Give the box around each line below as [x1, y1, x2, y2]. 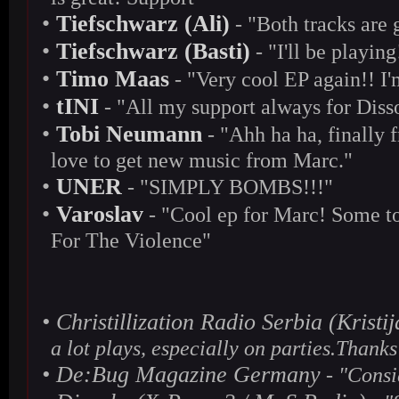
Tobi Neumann [56, 120, 202, 147]
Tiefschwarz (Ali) [56, 10, 230, 37]
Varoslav [56, 200, 143, 227]
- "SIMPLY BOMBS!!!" [122, 175, 333, 199]
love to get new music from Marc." [51, 148, 353, 172]
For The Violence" [51, 228, 211, 252]
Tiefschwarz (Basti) [56, 37, 250, 64]
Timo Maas [56, 65, 169, 92]
